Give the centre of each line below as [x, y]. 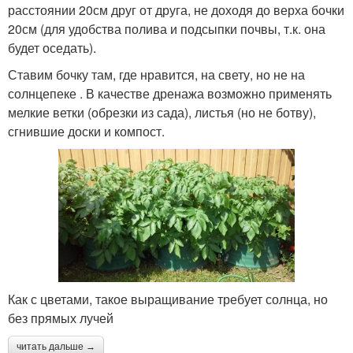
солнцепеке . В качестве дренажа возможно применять [170, 94]
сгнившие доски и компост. [86, 132]
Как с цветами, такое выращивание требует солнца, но [168, 299]
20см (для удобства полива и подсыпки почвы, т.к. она [167, 29]
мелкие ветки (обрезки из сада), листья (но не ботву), [162, 113]
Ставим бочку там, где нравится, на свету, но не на [156, 75]
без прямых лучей [61, 318]
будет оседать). [52, 48]
